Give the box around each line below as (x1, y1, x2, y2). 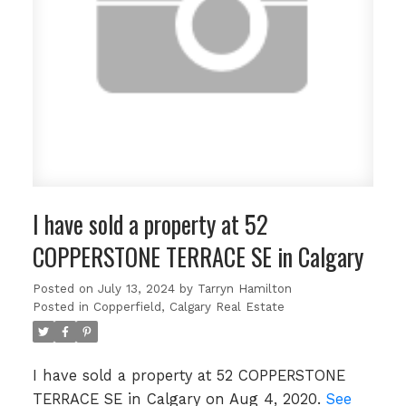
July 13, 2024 (97, 282, 175, 296)
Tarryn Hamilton (197, 282, 292, 296)
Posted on (32, 282, 98, 296)
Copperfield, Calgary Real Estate (92, 300, 285, 314)
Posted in (32, 300, 89, 314)
